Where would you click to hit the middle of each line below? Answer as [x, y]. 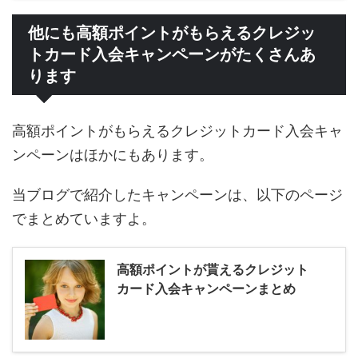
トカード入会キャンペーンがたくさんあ [172, 55]
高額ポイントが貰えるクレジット [213, 270]
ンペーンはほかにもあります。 [113, 155]
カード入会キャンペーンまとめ [206, 289]
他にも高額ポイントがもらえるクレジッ [172, 33]
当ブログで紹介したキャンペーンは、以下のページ [177, 195]
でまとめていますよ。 [84, 219]
